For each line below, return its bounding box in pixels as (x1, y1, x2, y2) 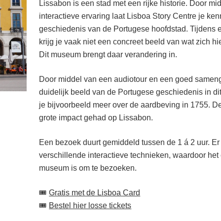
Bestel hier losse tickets (49, 201, 132, 210)
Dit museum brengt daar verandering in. (39, 50, 178, 59)
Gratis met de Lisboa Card (49, 188, 141, 197)
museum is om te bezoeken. (39, 164, 137, 172)
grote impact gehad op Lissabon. (39, 113, 153, 122)
